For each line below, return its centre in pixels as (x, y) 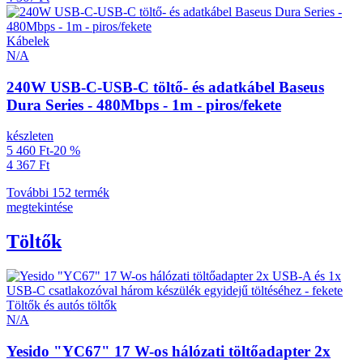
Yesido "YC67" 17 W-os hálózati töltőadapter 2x (169, 351)
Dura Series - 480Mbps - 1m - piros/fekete (144, 105)
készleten (30, 136)
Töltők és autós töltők (62, 305)
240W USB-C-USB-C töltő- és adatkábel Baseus (165, 87)
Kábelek (28, 41)
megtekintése (40, 207)
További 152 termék (58, 193)
